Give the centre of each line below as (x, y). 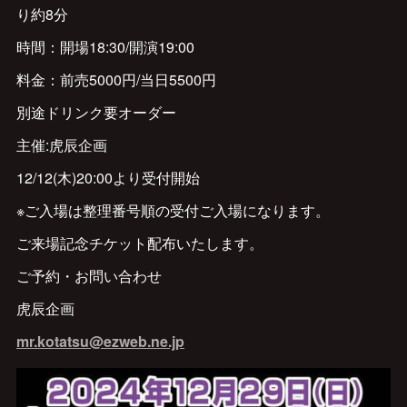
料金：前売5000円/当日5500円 (116, 79)
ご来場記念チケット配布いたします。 (139, 243)
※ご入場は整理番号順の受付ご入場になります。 (173, 210)
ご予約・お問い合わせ (89, 276)
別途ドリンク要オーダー (96, 112)
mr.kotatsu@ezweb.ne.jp (100, 341)
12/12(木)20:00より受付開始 (108, 178)
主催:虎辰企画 (61, 145)
